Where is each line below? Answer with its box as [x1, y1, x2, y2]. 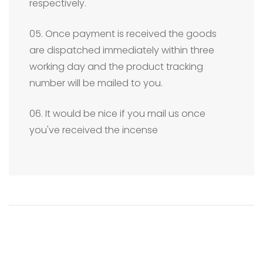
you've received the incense [29, 123, 158, 137]
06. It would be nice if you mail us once [29, 106, 205, 120]
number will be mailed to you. [29, 76, 163, 90]
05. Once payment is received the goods [29, 26, 217, 41]
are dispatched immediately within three [29, 43, 214, 57]
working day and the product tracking [29, 59, 203, 73]
